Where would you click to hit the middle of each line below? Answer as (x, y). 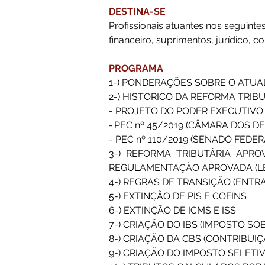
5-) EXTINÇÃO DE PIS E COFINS (179, 196)
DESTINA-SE (138, 12)
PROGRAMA (136, 68)
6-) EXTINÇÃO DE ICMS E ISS (174, 210)
